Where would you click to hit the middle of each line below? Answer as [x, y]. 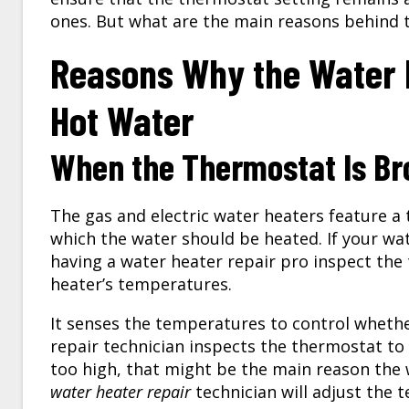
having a [85, 262]
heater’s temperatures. [141, 284]
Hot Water [122, 121]
